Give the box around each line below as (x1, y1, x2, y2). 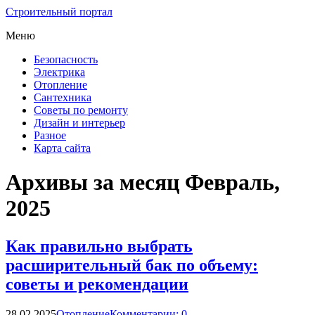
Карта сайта (34, 142, 91, 154)
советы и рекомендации (6, 274, 188, 293)
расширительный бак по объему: (6, 255, 258, 274)
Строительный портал (6, 6, 112, 18)
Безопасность (34, 53, 98, 65)
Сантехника (34, 91, 91, 103)
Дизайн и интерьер (34, 117, 125, 129)
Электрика (34, 66, 85, 78)
